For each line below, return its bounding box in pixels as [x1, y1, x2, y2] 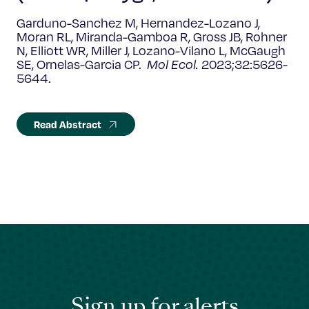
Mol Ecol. [147, 57, 199, 72]
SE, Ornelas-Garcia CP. [17, 57, 147, 72]
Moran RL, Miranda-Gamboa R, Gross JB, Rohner [17, 29, 287, 44]
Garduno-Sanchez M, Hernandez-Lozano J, [17, 15, 260, 30]
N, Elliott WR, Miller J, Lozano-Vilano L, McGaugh [17, 43, 286, 58]
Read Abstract [34, 118, 101, 130]
